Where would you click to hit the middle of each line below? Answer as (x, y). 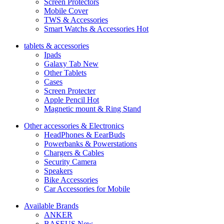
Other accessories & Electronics (74, 125)
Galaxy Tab (63, 63)
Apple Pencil (65, 99)
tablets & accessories (56, 45)
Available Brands (51, 205)
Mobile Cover (66, 10)
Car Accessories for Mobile (87, 188)
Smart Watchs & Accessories (90, 28)
